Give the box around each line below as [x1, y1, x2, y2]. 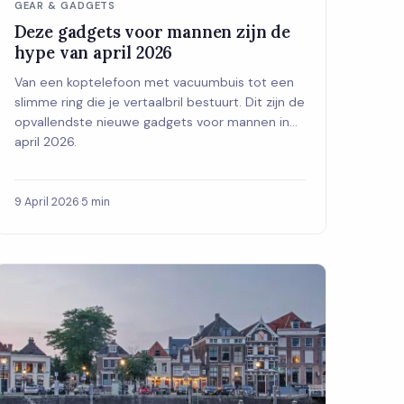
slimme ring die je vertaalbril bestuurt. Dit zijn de [14, 93, 305, 110]
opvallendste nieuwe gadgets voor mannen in [14, 113, 289, 130]
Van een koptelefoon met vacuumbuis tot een [14, 73, 294, 90]
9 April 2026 [14, 195, 79, 210]
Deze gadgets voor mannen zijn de [14, 20, 290, 42]
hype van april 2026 [14, 41, 173, 63]
